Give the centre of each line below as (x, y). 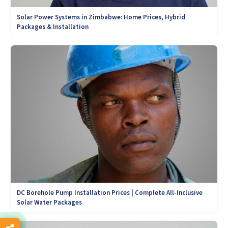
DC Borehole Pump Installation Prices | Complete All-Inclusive (110, 193)
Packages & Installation (53, 26)
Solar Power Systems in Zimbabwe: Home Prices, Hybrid (101, 17)
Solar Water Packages (49, 203)
